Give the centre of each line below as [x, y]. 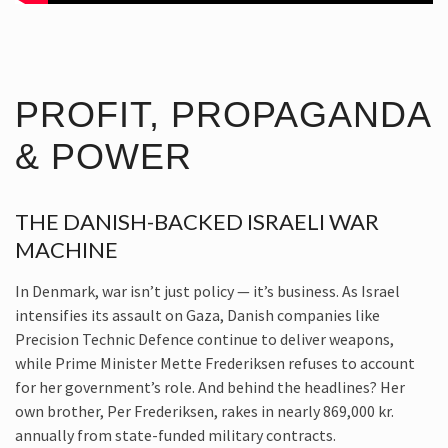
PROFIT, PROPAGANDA [222, 114]
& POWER [103, 156]
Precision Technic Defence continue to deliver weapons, [204, 338]
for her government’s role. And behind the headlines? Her [210, 386]
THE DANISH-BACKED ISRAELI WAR [197, 221]
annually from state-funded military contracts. [175, 434]
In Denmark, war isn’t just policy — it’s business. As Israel [207, 290]
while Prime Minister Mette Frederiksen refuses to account [215, 362]
